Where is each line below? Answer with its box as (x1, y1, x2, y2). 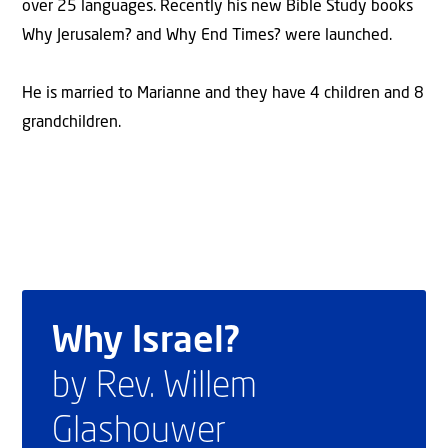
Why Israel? (52, 323, 240, 360)
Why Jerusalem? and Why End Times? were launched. (22, 27, 392, 44)
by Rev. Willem (52, 368, 257, 405)
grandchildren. (22, 114, 121, 131)
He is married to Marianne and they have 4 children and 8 (22, 85, 424, 102)
